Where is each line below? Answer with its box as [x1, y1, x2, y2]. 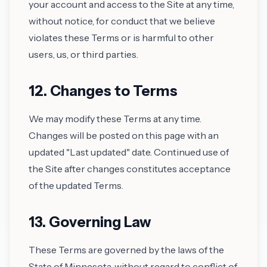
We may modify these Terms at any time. [29, 113, 201, 125]
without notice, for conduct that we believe [29, 15, 215, 27]
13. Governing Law [29, 213, 151, 231]
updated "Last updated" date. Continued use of [29, 146, 229, 158]
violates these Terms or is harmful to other [29, 32, 214, 44]
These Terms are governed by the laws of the [29, 244, 224, 256]
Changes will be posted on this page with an [29, 129, 219, 141]
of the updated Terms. [29, 179, 123, 191]
